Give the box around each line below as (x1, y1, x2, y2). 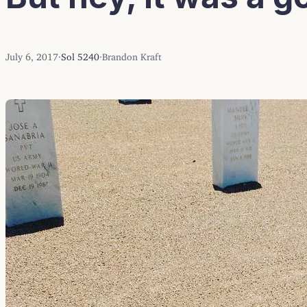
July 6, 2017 (5, 51, 58, 59)
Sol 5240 (61, 51, 99, 59)
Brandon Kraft (102, 51, 162, 59)
